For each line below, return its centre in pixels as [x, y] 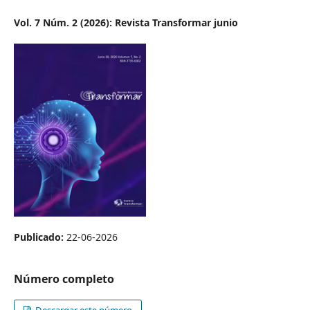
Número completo [64, 279]
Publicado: [40, 237]
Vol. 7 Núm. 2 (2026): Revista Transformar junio [126, 23]
